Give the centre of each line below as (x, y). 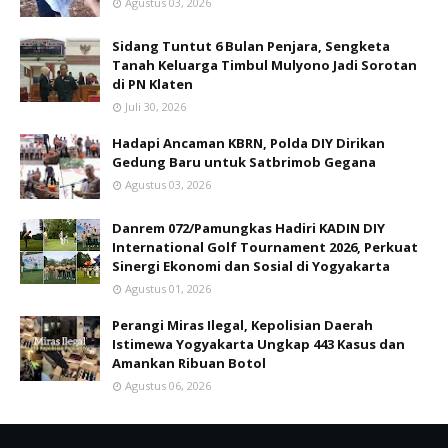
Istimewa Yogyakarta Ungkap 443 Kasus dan (258, 344)
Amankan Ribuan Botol (189, 363)
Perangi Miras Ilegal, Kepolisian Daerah (242, 325)
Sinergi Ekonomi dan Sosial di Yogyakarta (251, 266)
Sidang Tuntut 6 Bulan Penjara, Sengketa (251, 46)
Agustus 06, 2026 (168, 386)
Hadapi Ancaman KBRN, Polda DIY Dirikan (248, 143)
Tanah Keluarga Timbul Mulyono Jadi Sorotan (264, 65)
